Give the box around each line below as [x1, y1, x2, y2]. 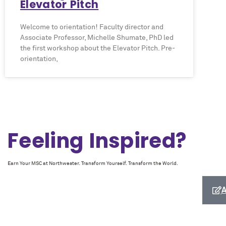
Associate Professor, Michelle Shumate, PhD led [20, 34, 174, 41]
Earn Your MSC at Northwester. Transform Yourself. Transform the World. [8, 161, 178, 166]
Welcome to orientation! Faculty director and [20, 24, 163, 31]
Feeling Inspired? [8, 127, 187, 155]
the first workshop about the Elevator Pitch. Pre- [20, 45, 175, 52]
